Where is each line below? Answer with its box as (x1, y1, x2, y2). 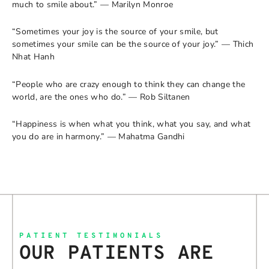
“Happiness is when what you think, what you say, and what (12, 118, 251, 130)
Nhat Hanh (12, 51, 55, 62)
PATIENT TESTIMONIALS (19, 231, 163, 241)
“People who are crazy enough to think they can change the (12, 78, 246, 90)
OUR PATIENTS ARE (19, 242, 214, 266)
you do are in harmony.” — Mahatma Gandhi (12, 131, 185, 142)
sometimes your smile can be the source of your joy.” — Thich (12, 38, 254, 50)
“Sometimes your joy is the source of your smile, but (12, 26, 219, 37)
